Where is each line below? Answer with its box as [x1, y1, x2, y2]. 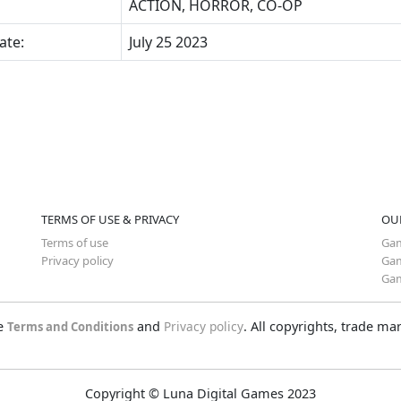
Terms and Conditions [7, 318, 133, 335]
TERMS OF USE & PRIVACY [41, 210, 179, 227]
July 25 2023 [129, 32, 208, 52]
